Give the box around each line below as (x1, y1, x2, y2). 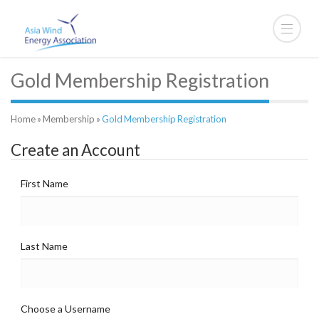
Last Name (21, 240, 68, 252)
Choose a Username (21, 303, 110, 315)
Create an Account (11, 140, 140, 159)
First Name (21, 177, 68, 189)
